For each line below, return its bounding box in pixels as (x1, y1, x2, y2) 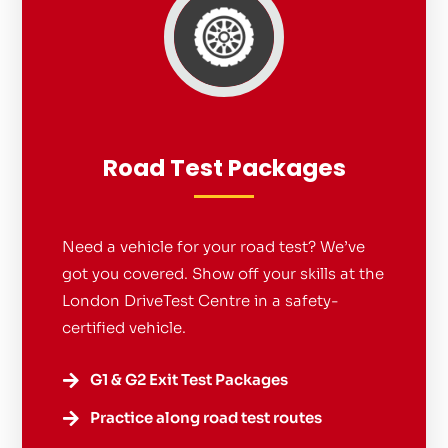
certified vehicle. (62, 317, 187, 337)
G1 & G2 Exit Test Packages (89, 369, 288, 389)
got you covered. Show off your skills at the (62, 263, 385, 283)
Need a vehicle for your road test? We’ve (62, 236, 366, 256)
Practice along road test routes (89, 407, 322, 427)
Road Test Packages (102, 151, 346, 184)
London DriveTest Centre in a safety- (62, 290, 340, 310)
